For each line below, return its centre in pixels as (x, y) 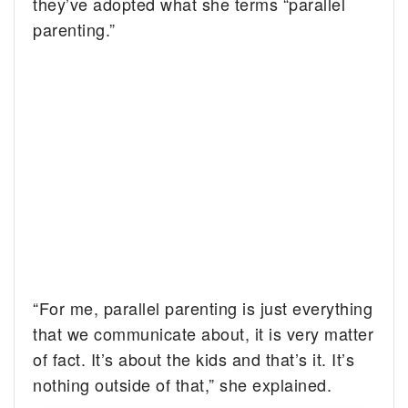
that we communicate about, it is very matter (204, 334)
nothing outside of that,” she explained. (183, 385)
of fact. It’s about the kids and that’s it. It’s (194, 359)
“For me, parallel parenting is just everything (203, 308)
